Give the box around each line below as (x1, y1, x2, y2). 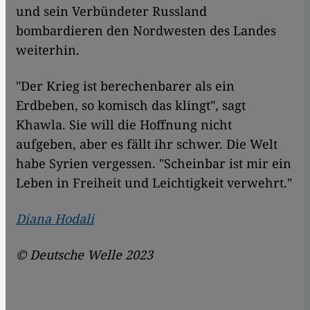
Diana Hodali (16, 210, 94, 228)
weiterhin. (16, 42, 80, 59)
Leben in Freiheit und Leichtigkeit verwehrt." (16, 174, 292, 192)
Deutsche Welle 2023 (26, 246, 153, 264)
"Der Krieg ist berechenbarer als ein (16, 77, 235, 95)
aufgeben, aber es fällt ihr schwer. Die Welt (16, 136, 277, 153)
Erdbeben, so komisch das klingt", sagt (16, 97, 246, 114)
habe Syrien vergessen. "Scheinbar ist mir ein (16, 155, 291, 172)
